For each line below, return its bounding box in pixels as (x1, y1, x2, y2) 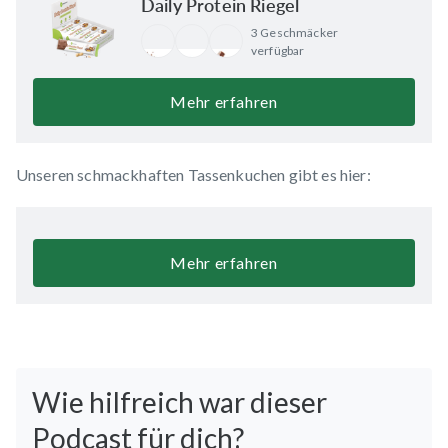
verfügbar (251, 42, 305, 58)
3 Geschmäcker (251, 24, 339, 40)
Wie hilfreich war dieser (32, 384, 327, 419)
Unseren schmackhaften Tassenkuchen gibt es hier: (16, 164, 371, 184)
